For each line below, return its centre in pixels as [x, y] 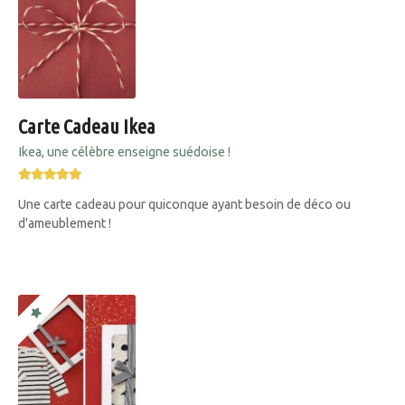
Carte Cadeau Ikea [87, 127]
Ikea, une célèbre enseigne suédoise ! [124, 151]
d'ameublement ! [65, 224]
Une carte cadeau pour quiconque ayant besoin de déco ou [184, 205]
